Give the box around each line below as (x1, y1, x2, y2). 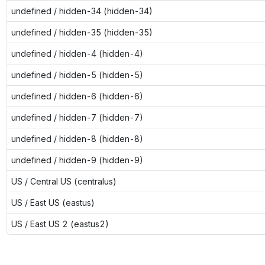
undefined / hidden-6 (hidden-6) (11, 91, 143, 101)
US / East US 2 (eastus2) (11, 218, 109, 229)
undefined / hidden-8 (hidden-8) (11, 133, 143, 144)
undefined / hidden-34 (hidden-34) (11, 5, 153, 16)
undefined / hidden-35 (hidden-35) (11, 27, 153, 37)
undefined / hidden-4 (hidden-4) (11, 48, 143, 59)
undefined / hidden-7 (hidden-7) (11, 112, 143, 122)
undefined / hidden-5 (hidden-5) (11, 69, 143, 80)
